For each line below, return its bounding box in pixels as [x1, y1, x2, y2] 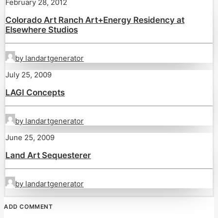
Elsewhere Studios [5, 25, 78, 35]
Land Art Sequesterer [5, 150, 91, 160]
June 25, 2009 [5, 133, 54, 142]
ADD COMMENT [4, 203, 53, 210]
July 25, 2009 [5, 70, 52, 79]
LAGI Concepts [5, 88, 65, 97]
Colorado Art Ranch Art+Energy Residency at [5, 15, 184, 25]
